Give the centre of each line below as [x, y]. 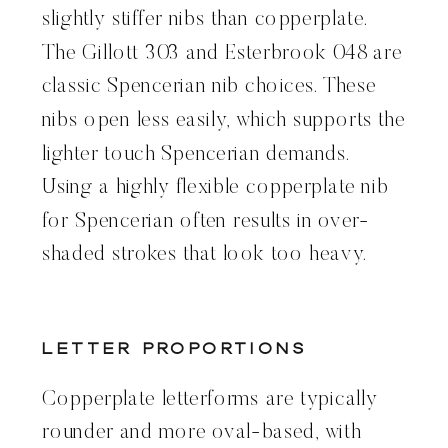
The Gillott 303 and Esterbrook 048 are [222, 54]
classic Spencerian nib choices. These [209, 87]
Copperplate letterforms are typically [210, 400]
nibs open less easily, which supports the [224, 121]
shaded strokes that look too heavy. [205, 255]
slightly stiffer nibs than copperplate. [205, 20]
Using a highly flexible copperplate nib [215, 188]
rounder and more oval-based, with [202, 433]
